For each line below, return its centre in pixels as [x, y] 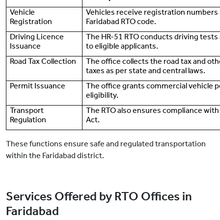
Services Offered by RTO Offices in [99, 197]
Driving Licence [37, 37]
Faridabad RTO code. [121, 22]
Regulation [28, 120]
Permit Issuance [38, 86]
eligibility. [102, 95]
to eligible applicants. [122, 46]
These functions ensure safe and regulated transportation [106, 144]
